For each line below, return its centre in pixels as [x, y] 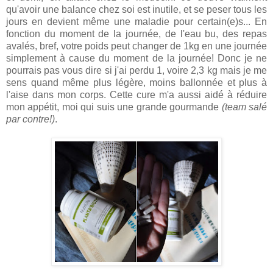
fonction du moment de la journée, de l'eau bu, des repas [136, 34]
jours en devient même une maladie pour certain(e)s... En [136, 22]
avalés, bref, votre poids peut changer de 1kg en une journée [136, 46]
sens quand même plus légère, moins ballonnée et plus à [136, 83]
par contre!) [30, 119]
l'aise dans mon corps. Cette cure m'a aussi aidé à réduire [136, 95]
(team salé [244, 107]
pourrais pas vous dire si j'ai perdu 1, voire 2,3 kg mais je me [136, 71]
